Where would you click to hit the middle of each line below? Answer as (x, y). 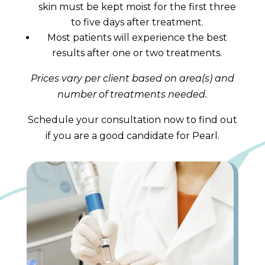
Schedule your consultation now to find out (132, 119)
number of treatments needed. (132, 94)
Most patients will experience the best (137, 37)
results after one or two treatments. (137, 53)
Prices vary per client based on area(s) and (132, 78)
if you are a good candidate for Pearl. (132, 135)
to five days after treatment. (137, 22)
